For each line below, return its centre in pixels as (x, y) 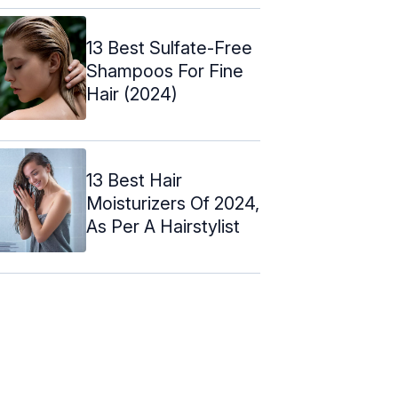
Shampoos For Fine (165, 71)
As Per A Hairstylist (163, 226)
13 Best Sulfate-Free (169, 48)
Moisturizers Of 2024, (173, 203)
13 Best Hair (134, 180)
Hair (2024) (132, 94)
